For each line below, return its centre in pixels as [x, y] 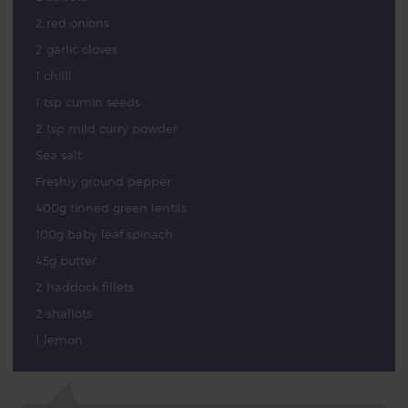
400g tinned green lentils [111, 208]
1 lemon [59, 340]
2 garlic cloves [76, 49]
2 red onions [72, 23]
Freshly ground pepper [103, 181]
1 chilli [53, 76]
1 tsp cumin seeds [87, 102]
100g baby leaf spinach [104, 234]
